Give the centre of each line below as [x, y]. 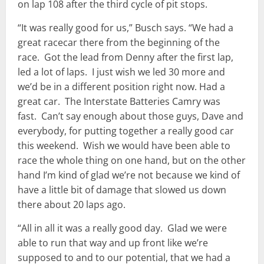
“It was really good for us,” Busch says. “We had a [126, 28]
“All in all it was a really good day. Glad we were [122, 228]
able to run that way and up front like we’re [113, 243]
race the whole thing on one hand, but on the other [132, 161]
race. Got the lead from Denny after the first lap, [126, 57]
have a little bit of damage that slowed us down [122, 190]
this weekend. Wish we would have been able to [124, 146]
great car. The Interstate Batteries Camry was [119, 102]
